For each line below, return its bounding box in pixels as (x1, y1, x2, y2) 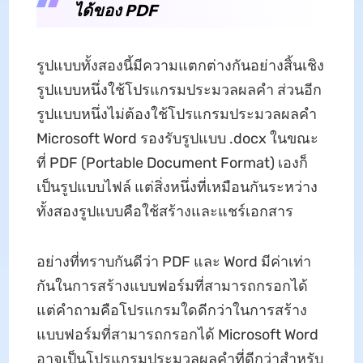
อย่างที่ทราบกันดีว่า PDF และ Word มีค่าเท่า (36, 252, 311, 271)
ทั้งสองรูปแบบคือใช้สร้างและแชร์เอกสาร (36, 202, 293, 220)
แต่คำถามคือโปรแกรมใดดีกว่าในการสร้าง (36, 301, 307, 319)
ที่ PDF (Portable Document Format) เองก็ (36, 153, 308, 172)
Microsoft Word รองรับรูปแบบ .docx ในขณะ (36, 129, 318, 147)
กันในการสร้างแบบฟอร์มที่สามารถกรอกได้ (36, 276, 308, 295)
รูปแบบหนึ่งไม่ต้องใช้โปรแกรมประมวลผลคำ (36, 105, 317, 123)
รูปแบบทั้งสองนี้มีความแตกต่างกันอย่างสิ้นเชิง (36, 56, 324, 75)
